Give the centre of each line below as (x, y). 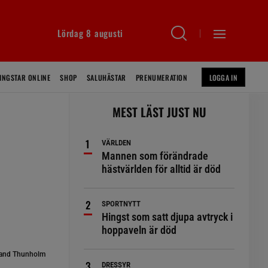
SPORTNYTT (121, 204)
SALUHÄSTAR (106, 77)
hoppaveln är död (139, 230)
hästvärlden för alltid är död (162, 169)
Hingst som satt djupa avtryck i (167, 217)
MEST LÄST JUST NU (159, 112)
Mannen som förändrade (155, 156)
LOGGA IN (223, 77)
